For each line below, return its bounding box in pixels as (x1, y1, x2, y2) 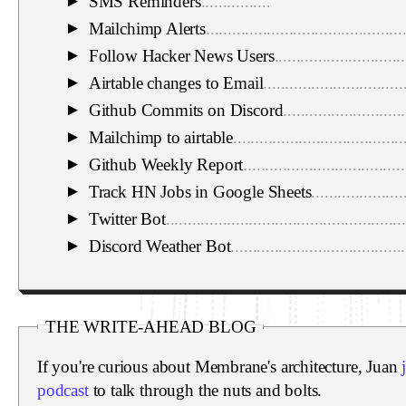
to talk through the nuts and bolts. (92, 380, 323, 400)
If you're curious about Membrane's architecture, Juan (37, 356, 398, 376)
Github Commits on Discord (88, 100, 284, 120)
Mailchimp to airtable (88, 127, 234, 147)
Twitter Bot (88, 208, 166, 228)
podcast (37, 380, 89, 400)
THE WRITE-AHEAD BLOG (45, 317, 256, 337)
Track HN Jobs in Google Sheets (88, 181, 312, 201)
